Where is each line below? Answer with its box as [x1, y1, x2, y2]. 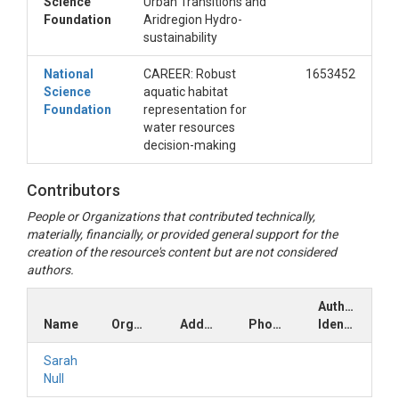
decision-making [143, 138, 236, 152]
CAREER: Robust [143, 67, 236, 81]
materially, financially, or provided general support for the [27, 227, 338, 241]
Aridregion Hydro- [143, 12, 242, 27]
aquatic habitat [143, 85, 228, 99]
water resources [143, 120, 235, 134]
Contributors [27, 181, 120, 199]
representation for [143, 102, 247, 117]
